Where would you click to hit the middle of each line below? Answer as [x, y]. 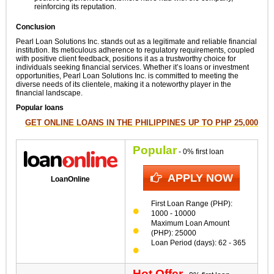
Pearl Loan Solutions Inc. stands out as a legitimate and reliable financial [136, 41]
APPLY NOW [200, 178]
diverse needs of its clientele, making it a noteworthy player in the [123, 84]
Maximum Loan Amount [190, 223]
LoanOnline [71, 180]
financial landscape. [49, 93]
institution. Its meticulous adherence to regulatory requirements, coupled [135, 50]
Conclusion [35, 27]
